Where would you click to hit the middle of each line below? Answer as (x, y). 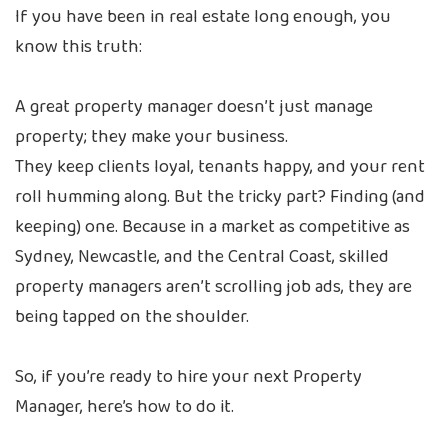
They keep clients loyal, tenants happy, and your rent (220, 167)
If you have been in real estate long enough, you (203, 17)
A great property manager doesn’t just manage (194, 107)
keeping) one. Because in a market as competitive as (212, 227)
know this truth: (78, 47)
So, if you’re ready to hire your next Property (188, 377)
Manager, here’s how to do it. (124, 407)
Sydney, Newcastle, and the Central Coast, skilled (202, 257)
